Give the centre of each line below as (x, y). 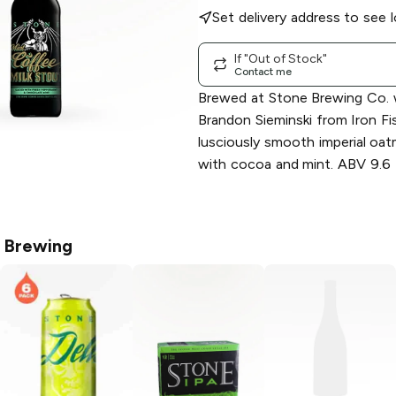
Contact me (263, 71)
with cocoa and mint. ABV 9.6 (295, 164)
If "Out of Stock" (281, 58)
